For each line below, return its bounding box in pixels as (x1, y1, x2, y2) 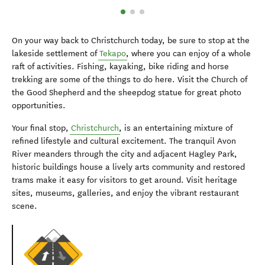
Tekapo (99, 49, 126, 59)
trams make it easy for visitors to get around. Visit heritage (12, 175, 237, 186)
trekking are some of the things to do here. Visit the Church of (12, 75, 247, 85)
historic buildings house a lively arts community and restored (12, 162, 245, 173)
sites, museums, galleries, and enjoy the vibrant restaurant (12, 188, 239, 199)
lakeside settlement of (12, 49, 99, 59)
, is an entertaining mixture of (119, 123, 232, 134)
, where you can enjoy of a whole (126, 49, 251, 59)
